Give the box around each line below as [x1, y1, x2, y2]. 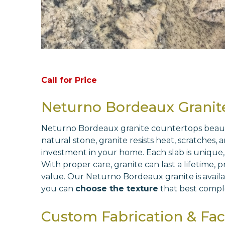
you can [41, 183, 76, 193]
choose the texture [75, 183, 159, 193]
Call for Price [41, 75, 97, 85]
